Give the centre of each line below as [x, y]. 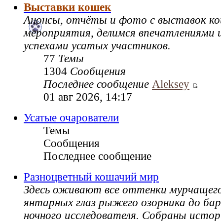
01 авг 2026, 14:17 [88, 97]
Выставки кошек [67, 7]
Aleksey [171, 84]
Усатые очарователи [71, 118]
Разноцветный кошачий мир [91, 177]
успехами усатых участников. [97, 46]
